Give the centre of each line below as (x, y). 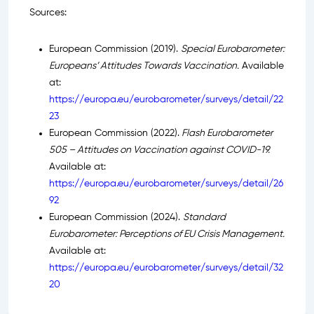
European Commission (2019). (115, 49)
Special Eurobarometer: (233, 49)
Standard (204, 218)
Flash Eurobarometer (226, 134)
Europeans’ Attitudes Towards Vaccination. (144, 66)
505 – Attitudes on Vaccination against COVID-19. (159, 150)
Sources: (48, 13)
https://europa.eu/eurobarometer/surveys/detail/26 (166, 184)
